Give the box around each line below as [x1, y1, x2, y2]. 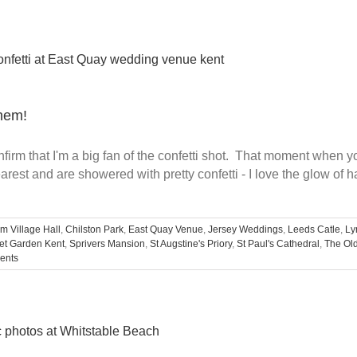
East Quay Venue [128, 223, 203, 235]
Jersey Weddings [208, 223, 283, 235]
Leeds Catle [288, 223, 340, 235]
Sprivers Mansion [69, 237, 145, 249]
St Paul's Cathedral [237, 237, 320, 249]
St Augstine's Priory [150, 237, 232, 249]
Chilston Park [65, 223, 124, 235]
